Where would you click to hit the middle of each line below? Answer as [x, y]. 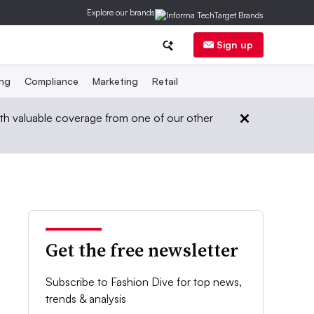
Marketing [115, 81]
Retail [165, 81]
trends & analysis [86, 299]
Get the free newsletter [142, 250]
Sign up [234, 44]
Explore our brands [121, 12]
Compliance [51, 81]
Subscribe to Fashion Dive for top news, [144, 282]
